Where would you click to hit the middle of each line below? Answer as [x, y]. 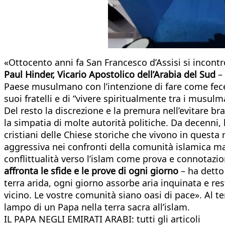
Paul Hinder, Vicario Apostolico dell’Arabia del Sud [110, 74]
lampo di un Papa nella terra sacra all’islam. [97, 207]
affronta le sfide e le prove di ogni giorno [91, 171]
